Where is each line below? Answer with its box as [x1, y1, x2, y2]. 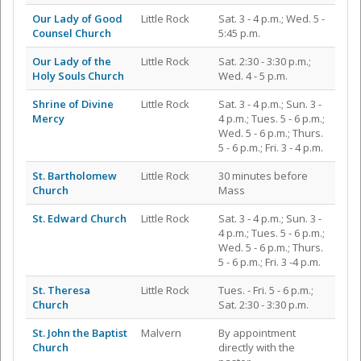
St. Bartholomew [32, 168, 117, 184]
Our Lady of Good [32, 11, 122, 27]
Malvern [141, 326, 181, 341]
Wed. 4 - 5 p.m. [218, 68, 288, 84]
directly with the [218, 340, 295, 355]
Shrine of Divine [32, 97, 114, 112]
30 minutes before [218, 168, 308, 184]
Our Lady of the [32, 54, 111, 69]
